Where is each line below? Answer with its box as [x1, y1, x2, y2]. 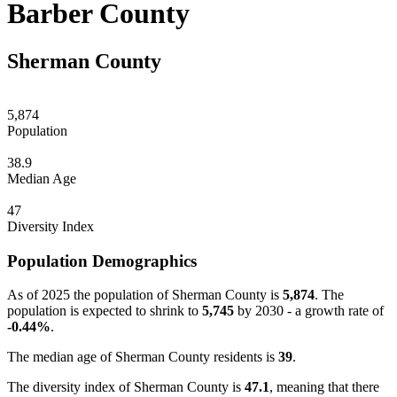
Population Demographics [7, 251, 197, 270]
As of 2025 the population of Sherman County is [7, 287, 283, 303]
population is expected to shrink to [7, 303, 202, 319]
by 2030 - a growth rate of [234, 303, 384, 319]
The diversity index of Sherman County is [7, 379, 245, 395]
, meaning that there [269, 379, 379, 395]
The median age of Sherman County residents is [7, 349, 278, 365]
